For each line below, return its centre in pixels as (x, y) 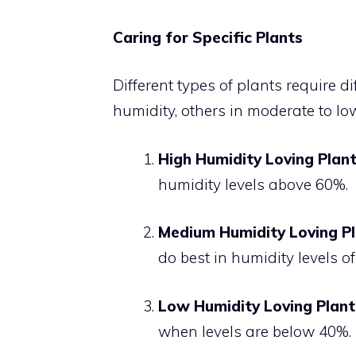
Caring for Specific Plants (208, 37)
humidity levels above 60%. (253, 184)
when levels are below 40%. (255, 331)
